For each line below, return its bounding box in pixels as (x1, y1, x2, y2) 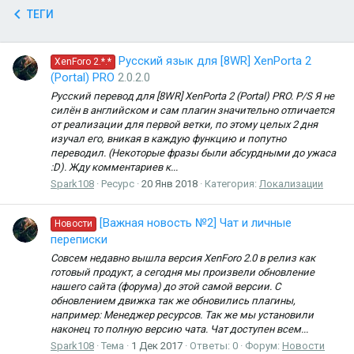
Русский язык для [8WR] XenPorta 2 (119, 54, 312, 69)
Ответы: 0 (190, 339, 238, 352)
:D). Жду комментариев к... (51, 160, 178, 173)
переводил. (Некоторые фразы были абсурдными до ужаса (51, 146, 336, 159)
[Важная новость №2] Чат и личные (100, 216, 292, 231)
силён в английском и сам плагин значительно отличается (51, 104, 334, 116)
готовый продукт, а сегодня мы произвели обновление (51, 265, 314, 278)
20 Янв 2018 (141, 177, 198, 190)
